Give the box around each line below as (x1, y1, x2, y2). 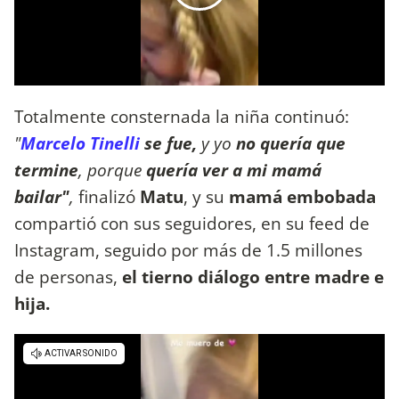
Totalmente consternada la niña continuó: (14, 103, 349, 128)
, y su (183, 183, 229, 208)
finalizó (74, 183, 140, 208)
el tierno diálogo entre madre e (118, 264, 384, 289)
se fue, (144, 130, 197, 155)
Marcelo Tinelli (20, 130, 144, 155)
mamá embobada (229, 183, 376, 208)
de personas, (14, 264, 118, 289)
